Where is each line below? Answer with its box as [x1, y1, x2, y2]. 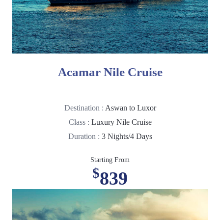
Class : [68, 117, 91, 126]
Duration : [68, 132, 102, 140]
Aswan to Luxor [105, 103, 156, 112]
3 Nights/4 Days [101, 132, 152, 140]
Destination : [64, 103, 105, 112]
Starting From [90, 156, 130, 164]
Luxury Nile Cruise [91, 117, 152, 126]
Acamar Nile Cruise [57, 65, 163, 79]
